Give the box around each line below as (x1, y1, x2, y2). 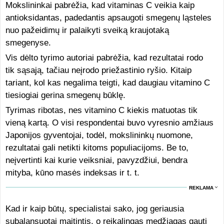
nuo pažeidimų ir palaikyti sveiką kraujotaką (5, 25, 169, 35)
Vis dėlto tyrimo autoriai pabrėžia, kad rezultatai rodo (5, 52, 203, 62)
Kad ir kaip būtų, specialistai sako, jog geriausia (5, 203, 184, 213)
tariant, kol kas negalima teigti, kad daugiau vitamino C (5, 77, 210, 87)
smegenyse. (5, 37, 51, 47)
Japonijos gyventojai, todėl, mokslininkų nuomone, (5, 130, 193, 140)
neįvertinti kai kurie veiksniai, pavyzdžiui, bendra (5, 155, 187, 165)
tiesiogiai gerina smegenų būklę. (5, 90, 125, 100)
